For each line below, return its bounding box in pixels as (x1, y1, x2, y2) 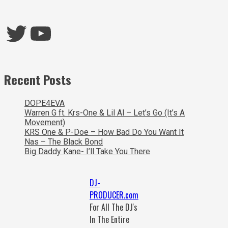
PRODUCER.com (90, 189, 138, 202)
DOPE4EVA (24, 98, 65, 108)
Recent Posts (4, 70, 71, 89)
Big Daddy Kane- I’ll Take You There (24, 147, 150, 157)
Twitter (4, 18, 79, 47)
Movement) (24, 118, 65, 128)
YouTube (28, 18, 122, 47)
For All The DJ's (90, 201, 137, 214)
